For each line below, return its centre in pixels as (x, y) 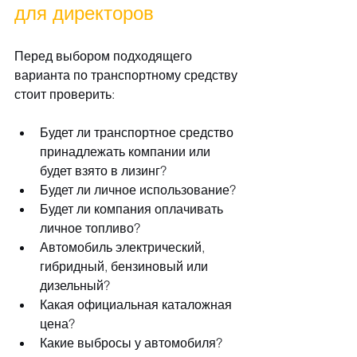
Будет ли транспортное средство (138, 133)
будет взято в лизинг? (103, 171)
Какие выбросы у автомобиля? (131, 343)
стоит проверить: (65, 94)
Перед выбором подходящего (105, 56)
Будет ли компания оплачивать (133, 209)
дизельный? (75, 286)
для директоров (84, 14)
